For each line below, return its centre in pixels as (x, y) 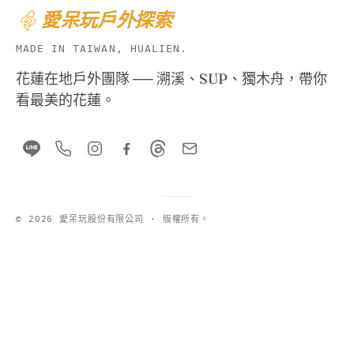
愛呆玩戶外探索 (107, 20)
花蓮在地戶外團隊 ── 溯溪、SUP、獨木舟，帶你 (171, 79)
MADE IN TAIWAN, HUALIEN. (102, 49)
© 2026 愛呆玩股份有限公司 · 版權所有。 (113, 219)
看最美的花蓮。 (66, 100)
